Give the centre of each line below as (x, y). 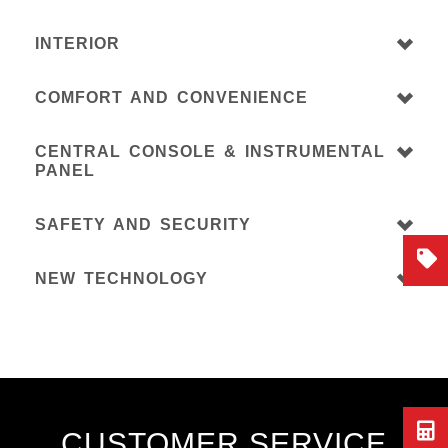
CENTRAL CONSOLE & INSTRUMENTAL (210, 152)
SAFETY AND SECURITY (143, 225)
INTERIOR (77, 44)
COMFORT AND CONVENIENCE (171, 98)
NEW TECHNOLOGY (121, 279)
